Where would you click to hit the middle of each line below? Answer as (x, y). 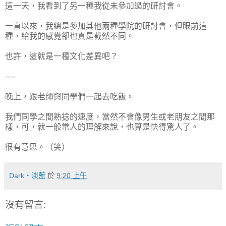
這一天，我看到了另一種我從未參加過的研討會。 (94, 6)
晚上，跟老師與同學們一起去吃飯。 (70, 96)
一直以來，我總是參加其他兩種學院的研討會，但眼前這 (106, 26)
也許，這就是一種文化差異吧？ (62, 56)
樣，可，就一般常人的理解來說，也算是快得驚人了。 (102, 127)
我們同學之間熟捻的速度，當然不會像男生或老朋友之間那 (110, 117)
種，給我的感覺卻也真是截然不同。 (70, 36)
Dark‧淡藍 (27, 175)
